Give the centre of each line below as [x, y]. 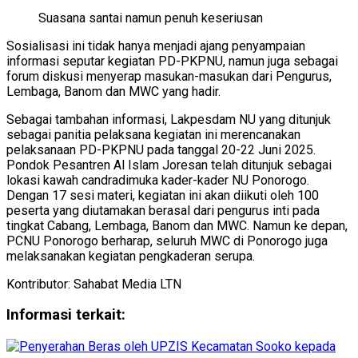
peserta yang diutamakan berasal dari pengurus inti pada [163, 210]
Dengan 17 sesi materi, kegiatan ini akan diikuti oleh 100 [163, 195]
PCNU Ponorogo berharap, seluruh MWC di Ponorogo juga [167, 241]
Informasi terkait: [66, 315]
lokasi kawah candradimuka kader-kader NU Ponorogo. [158, 180]
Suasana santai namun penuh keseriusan [151, 18]
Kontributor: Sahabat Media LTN [94, 284]
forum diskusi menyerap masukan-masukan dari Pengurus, [169, 76]
